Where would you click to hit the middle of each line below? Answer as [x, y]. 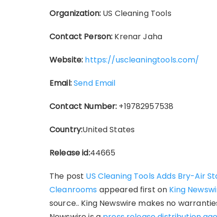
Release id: [70, 153]
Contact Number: [83, 106]
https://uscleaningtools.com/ [142, 60]
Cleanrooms [73, 190]
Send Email [95, 83]
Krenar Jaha [138, 37]
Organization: [75, 13]
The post [68, 176]
